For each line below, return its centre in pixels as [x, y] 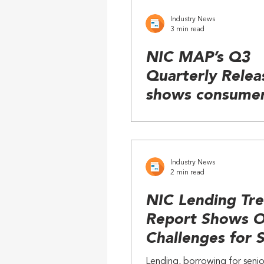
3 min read [187, 29]
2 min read [187, 172]
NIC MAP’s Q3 [198, 58]
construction [191, 152]
